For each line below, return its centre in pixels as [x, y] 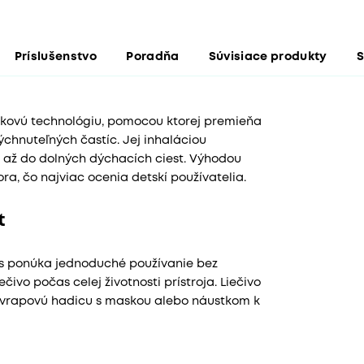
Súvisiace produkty [268, 58]
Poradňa [153, 58]
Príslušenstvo [56, 58]
